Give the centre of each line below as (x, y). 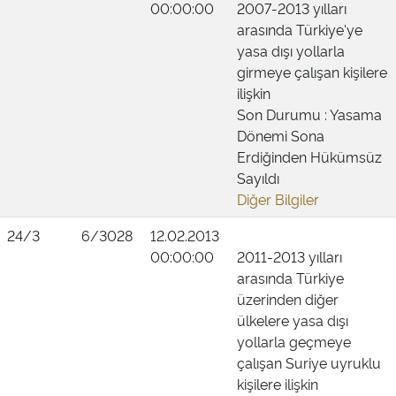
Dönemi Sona (281, 135)
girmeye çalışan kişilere (312, 72)
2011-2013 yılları (289, 256)
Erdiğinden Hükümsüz (309, 156)
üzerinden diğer (288, 299)
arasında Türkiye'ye (300, 29)
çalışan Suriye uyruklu (309, 362)
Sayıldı (258, 178)
